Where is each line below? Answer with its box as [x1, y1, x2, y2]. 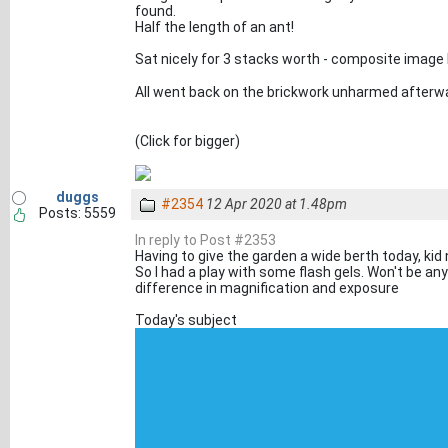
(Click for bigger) [135, 132, 240, 149]
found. [135, 3, 176, 19]
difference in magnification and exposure [135, 280, 399, 296]
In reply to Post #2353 [135, 232, 276, 248]
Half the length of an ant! [135, 19, 294, 35]
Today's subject [135, 312, 237, 328]
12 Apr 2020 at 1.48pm [206, 196, 347, 212]
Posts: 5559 [38, 205, 116, 221]
